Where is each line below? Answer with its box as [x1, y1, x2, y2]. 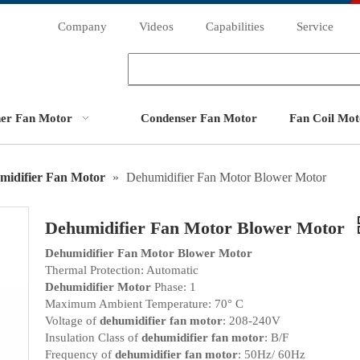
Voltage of [45, 314, 100, 327]
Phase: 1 [151, 280, 196, 293]
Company [58, 20, 107, 33]
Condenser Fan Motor [140, 112, 257, 125]
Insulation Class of [45, 331, 141, 344]
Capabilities [206, 20, 264, 33]
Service [297, 20, 333, 33]
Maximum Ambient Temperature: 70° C [45, 297, 243, 310]
